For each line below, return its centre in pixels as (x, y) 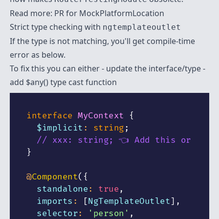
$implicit (55, 128)
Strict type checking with (56, 27)
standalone (57, 189)
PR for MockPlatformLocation (109, 13)
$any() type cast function (71, 82)
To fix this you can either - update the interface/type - (108, 68)
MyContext (101, 116)
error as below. (38, 55)
